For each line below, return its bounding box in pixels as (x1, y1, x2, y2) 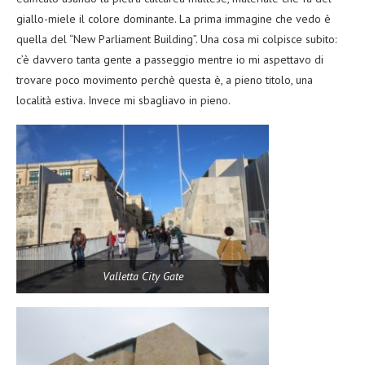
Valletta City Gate (102, 268, 183, 284)
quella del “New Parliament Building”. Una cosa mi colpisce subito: (16, 32, 336, 47)
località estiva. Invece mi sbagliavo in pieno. (16, 93, 231, 108)
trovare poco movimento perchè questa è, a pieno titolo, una (16, 73, 313, 88)
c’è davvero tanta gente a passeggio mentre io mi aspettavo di (16, 52, 323, 68)
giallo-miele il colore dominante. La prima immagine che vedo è (16, 11, 331, 27)
